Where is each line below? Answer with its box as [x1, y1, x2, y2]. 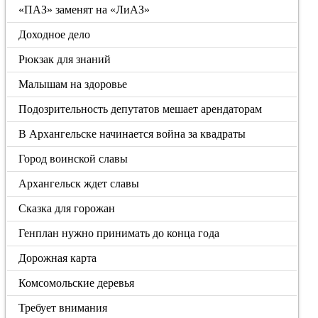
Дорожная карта [18, 252, 97, 264]
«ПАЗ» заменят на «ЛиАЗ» [18, 4, 150, 16]
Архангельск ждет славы [18, 177, 140, 190]
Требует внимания [18, 302, 108, 314]
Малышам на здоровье [18, 78, 128, 90]
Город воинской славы [18, 153, 128, 165]
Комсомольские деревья [18, 277, 135, 289]
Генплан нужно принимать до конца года [18, 227, 220, 239]
